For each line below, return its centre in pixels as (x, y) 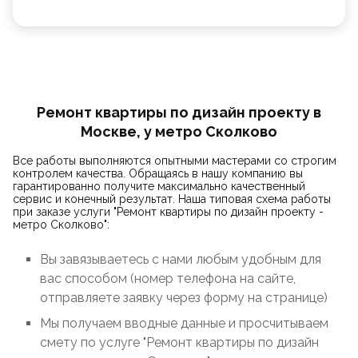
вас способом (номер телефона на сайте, (168, 278)
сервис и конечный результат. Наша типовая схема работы (172, 199)
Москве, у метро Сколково (179, 131)
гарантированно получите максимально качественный (159, 186)
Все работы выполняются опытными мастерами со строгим (175, 161)
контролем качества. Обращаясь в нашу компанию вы (158, 173)
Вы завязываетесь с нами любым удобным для (181, 259)
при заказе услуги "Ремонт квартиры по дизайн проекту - (168, 212)
